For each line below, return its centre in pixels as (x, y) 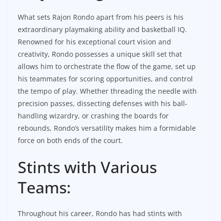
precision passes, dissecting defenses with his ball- (103, 103)
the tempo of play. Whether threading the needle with (107, 91)
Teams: (44, 187)
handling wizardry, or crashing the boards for (93, 115)
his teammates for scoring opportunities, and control (105, 78)
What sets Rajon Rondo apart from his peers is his (101, 17)
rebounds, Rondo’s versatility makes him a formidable (107, 128)
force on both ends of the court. (70, 140)
